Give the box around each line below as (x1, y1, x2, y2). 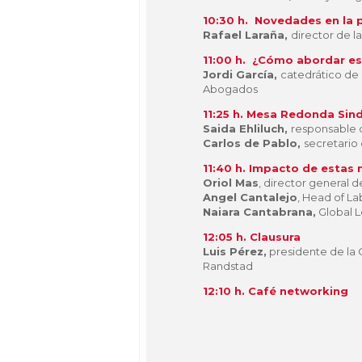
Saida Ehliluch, (203, 121, 291, 135)
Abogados (203, 82, 258, 95)
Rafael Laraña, (203, 27, 291, 41)
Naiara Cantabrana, (203, 204, 316, 218)
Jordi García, (203, 67, 280, 81)
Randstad (203, 259, 253, 272)
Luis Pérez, (203, 244, 267, 258)
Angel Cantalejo (203, 190, 297, 204)
